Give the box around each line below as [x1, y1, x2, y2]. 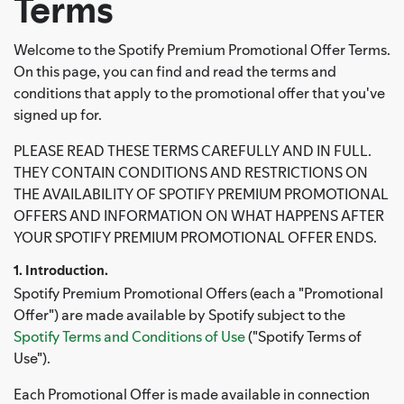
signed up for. [14, 104, 102, 124]
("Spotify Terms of [245, 326, 362, 346]
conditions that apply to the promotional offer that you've [14, 82, 385, 103]
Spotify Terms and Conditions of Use [14, 326, 245, 346]
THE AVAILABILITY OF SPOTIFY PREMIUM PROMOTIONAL [14, 183, 389, 204]
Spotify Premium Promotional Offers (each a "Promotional [14, 282, 383, 303]
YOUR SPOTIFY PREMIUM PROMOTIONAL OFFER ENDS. [14, 226, 377, 247]
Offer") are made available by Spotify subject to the [14, 304, 345, 325]
